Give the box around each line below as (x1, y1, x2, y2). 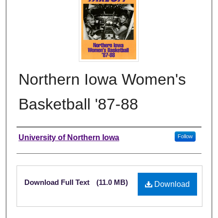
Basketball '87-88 (18, 95, 138, 113)
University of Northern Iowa (18, 133, 119, 142)
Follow (177, 133, 193, 139)
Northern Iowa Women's (18, 70, 186, 88)
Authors (17, 130, 56, 144)
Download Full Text (24, 178, 91, 186)
